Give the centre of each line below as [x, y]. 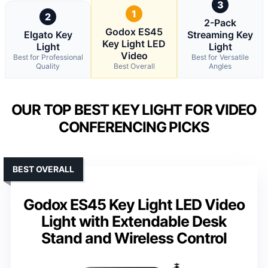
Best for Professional [48, 57]
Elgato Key [48, 34]
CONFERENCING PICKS [134, 127]
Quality [48, 66]
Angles [220, 66]
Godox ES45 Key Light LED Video [134, 204]
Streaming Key [220, 34]
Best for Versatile [220, 57]
